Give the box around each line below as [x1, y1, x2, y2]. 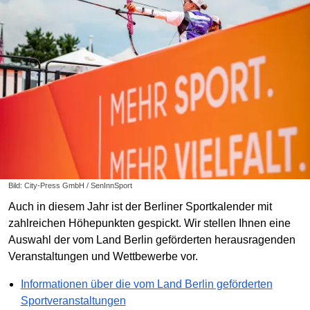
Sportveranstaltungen [20, 295, 126, 307]
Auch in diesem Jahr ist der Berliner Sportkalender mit [8, 201, 272, 213]
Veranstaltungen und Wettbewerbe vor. [8, 250, 198, 263]
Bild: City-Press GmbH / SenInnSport [8, 181, 132, 190]
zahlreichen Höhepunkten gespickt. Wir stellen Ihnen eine [8, 217, 291, 230]
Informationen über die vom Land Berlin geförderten [20, 278, 273, 291]
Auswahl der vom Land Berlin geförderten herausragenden [8, 234, 295, 246]
